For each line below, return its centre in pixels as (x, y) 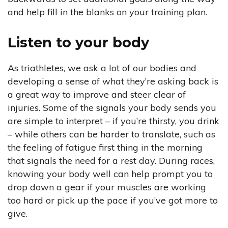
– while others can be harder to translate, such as (111, 134)
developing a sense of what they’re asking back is (113, 81)
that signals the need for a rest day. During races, (111, 161)
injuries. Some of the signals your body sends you (112, 108)
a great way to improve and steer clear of (97, 95)
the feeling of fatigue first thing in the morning (105, 148)
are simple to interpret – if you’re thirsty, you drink (113, 121)
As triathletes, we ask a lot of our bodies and (102, 68)
